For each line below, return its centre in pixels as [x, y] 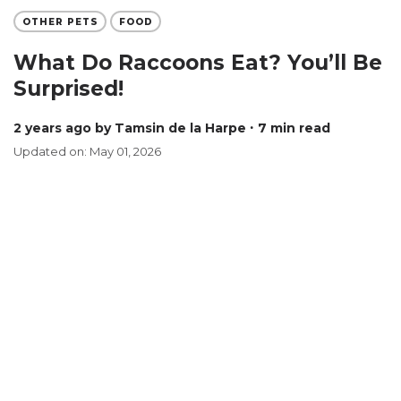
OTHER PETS [60, 21]
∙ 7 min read [290, 128]
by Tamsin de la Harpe [171, 128]
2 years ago [56, 128]
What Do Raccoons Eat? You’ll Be [198, 63]
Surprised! [68, 89]
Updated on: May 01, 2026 [87, 151]
